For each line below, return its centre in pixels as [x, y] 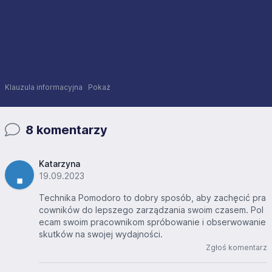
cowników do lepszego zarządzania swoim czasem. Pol [151, 209]
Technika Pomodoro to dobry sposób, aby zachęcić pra [152, 197]
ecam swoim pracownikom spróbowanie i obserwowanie [152, 222]
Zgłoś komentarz [236, 247]
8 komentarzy [65, 130]
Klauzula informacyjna [46, 87]
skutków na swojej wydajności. [101, 234]
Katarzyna [59, 163]
